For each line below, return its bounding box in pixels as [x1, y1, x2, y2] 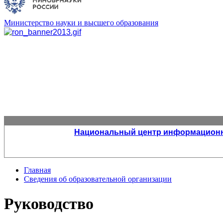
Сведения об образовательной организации [24, 175, 172, 184]
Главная [24, 166, 51, 175]
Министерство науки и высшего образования [4, 18, 158, 27]
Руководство [4, 194, 94, 213]
